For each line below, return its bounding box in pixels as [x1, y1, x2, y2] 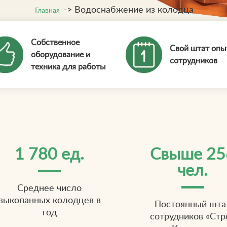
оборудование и [30, 51, 90, 59]
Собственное [30, 39, 80, 47]
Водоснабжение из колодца [74, 5, 194, 15]
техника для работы [30, 63, 106, 71]
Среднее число [17, 183, 82, 193]
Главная [34, 6, 60, 14]
